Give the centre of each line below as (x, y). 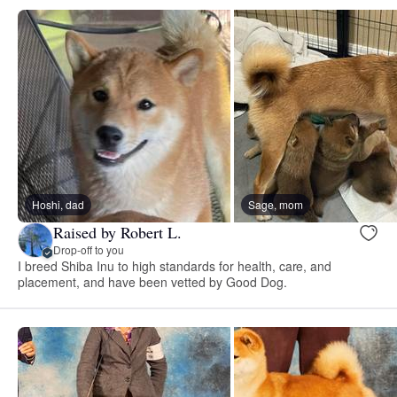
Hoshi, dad (58, 204)
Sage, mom (276, 204)
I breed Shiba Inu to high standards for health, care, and (175, 265)
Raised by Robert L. (117, 233)
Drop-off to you (89, 250)
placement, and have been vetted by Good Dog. (152, 281)
